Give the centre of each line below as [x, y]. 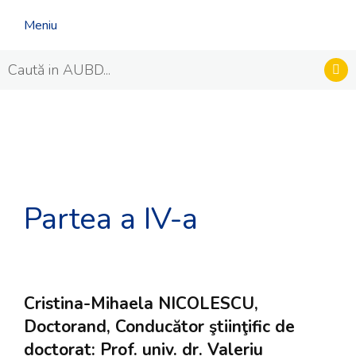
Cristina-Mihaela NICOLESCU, [141, 304]
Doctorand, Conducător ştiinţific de [159, 327]
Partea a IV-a [111, 219]
